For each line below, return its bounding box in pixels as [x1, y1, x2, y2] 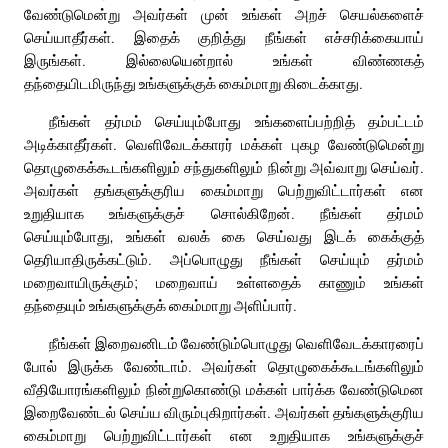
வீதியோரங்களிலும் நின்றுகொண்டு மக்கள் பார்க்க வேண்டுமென [24, 379, 424, 400]
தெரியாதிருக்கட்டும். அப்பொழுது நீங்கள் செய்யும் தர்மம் [24, 249, 424, 270]
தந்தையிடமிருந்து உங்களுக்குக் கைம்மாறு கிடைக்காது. [24, 73, 363, 94]
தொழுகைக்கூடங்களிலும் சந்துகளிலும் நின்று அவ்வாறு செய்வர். [24, 157, 424, 178]
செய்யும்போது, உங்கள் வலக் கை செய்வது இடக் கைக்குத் [24, 226, 424, 247]
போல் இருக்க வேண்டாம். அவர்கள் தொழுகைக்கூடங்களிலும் [24, 356, 424, 377]
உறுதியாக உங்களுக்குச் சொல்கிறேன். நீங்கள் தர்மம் [24, 203, 424, 224]
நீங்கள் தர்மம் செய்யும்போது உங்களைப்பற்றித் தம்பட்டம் [49, 111, 424, 132]
